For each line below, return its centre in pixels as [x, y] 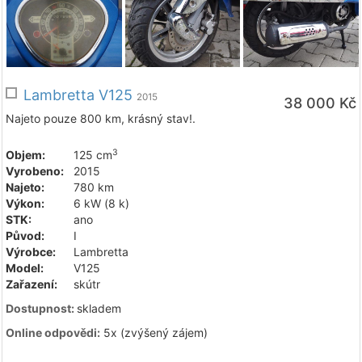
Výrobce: [31, 252]
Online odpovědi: [53, 333]
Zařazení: [32, 284]
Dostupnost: [41, 309]
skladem [99, 309]
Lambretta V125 [80, 95]
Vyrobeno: [35, 171]
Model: [25, 268]
